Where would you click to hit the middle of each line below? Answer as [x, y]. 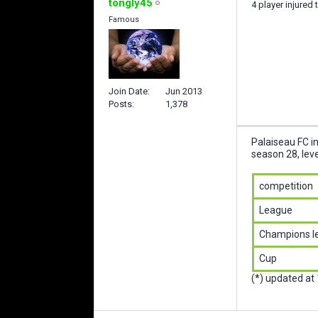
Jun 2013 [184, 91]
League [276, 210]
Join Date [128, 91]
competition [286, 186]
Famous [124, 19]
